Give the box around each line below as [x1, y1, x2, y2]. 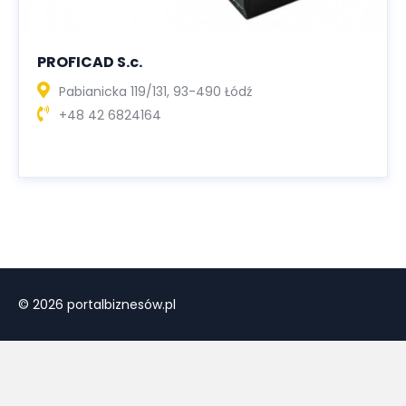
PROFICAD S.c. [37, 52, 142, 73]
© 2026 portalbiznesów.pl [18, 295, 176, 314]
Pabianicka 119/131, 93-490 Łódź [59, 82, 252, 101]
